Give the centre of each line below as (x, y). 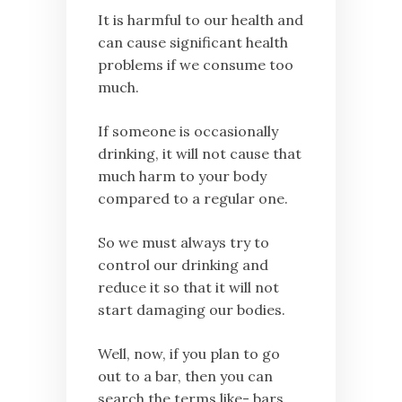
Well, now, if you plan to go (189, 354)
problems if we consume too (196, 65)
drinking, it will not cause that (200, 154)
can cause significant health (193, 43)
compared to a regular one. (193, 199)
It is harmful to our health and (201, 20)
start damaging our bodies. (192, 310)
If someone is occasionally (188, 131)
